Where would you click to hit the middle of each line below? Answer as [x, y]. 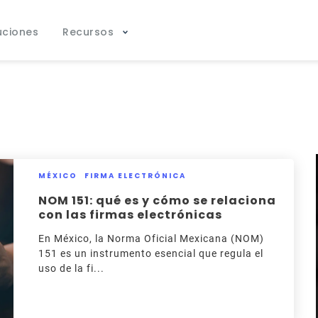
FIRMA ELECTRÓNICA [135, 176]
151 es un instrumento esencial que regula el [150, 253]
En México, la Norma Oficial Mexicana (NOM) [151, 238]
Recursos [88, 32]
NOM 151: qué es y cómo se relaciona [157, 201]
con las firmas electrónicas [130, 215]
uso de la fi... [71, 268]
